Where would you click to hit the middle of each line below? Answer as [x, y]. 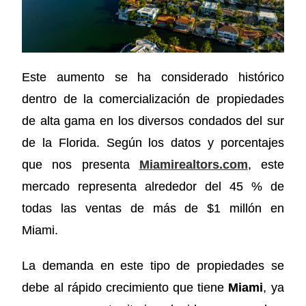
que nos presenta [76, 164]
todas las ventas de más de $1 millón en [153, 208]
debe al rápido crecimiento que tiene [123, 287]
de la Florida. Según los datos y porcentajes [153, 142]
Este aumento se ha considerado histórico [153, 77]
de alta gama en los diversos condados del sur [153, 121]
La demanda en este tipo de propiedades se [153, 265]
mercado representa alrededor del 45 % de [153, 186]
